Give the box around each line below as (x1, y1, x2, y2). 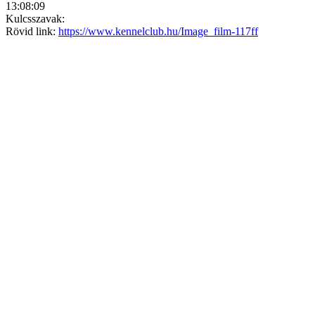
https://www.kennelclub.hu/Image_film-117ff (58, 25, 258, 37)
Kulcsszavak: (6, 12, 65, 25)
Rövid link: (6, 25, 58, 37)
